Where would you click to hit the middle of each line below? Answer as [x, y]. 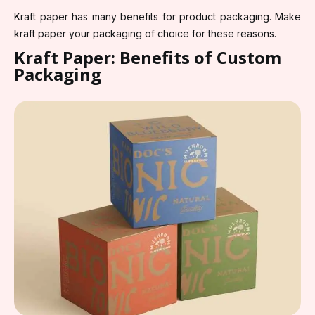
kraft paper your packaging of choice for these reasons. [145, 33]
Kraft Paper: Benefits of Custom [148, 57]
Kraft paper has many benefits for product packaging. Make [157, 16]
